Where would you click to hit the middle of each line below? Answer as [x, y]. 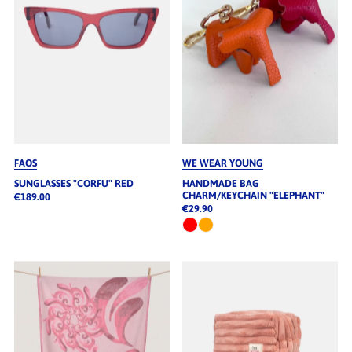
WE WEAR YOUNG [222, 163]
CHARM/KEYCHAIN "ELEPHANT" [253, 196]
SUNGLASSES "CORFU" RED [73, 184]
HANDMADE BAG [220, 184]
